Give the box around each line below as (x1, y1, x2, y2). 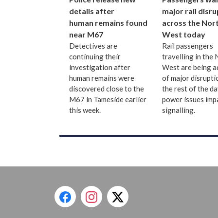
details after (69, 6, 114, 16)
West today (162, 30, 205, 39)
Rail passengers (162, 41, 213, 51)
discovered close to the (69, 84, 144, 93)
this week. (69, 106, 101, 115)
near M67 (69, 30, 103, 39)
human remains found (69, 18, 147, 28)
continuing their (69, 52, 121, 61)
